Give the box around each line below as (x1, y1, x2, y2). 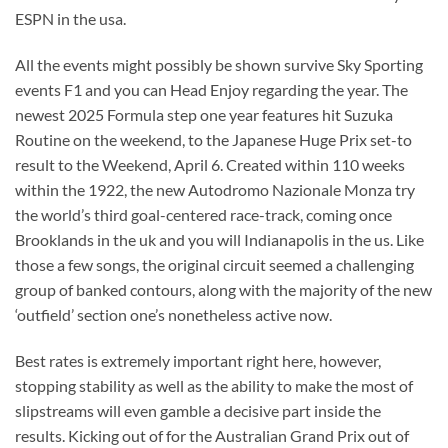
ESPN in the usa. (15, 9, 126, 29)
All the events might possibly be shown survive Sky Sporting (15, 55, 423, 75)
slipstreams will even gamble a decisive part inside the (15, 400, 381, 420)
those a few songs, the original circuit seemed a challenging (15, 255, 414, 275)
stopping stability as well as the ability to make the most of (15, 375, 413, 395)
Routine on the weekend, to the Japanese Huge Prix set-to (15, 130, 412, 150)
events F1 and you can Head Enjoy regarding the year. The (15, 80, 408, 100)
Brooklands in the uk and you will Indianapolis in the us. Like (15, 230, 424, 250)
